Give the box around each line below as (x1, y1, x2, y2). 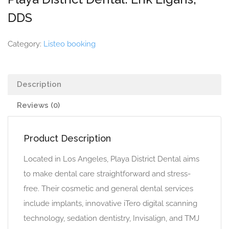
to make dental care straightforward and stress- (24, 169, 191, 178)
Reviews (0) (17, 101, 60, 110)
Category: (8, 39, 43, 49)
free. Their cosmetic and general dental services (24, 184, 193, 193)
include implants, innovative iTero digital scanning (24, 199, 197, 208)
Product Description (24, 133, 111, 144)
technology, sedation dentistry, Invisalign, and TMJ (24, 214, 199, 223)
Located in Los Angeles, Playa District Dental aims (24, 154, 199, 164)
